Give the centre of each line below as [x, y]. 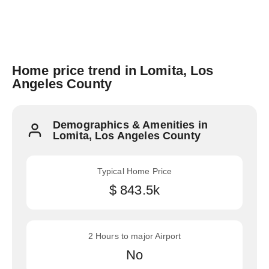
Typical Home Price [134, 171]
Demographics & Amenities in [131, 125]
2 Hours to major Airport [134, 236]
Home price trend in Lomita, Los [113, 71]
